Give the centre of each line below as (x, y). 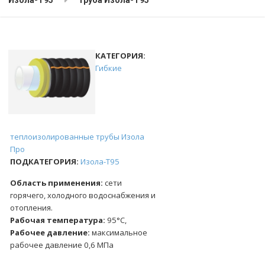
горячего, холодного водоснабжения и (83, 195)
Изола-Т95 (100, 161)
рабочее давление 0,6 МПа (62, 245)
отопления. (31, 207)
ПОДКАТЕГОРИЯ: (44, 161)
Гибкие (109, 68)
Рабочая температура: (57, 220)
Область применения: (56, 182)
